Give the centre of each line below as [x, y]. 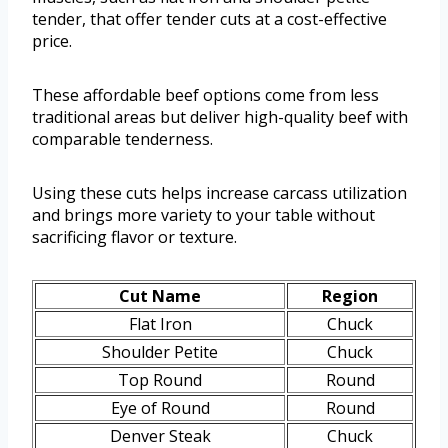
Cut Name [160, 295]
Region [350, 295]
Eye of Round [160, 407]
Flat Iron [160, 323]
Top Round [160, 379]
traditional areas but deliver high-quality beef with [220, 116]
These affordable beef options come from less [205, 94]
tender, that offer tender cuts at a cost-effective [209, 18]
